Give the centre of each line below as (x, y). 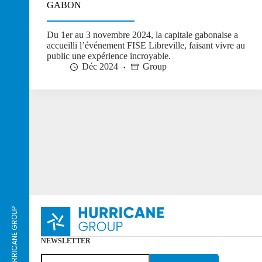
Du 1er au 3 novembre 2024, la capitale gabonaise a (142, 35)
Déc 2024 (100, 67)
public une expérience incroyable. (110, 56)
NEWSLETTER (66, 241)
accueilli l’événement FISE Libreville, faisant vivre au (146, 46)
